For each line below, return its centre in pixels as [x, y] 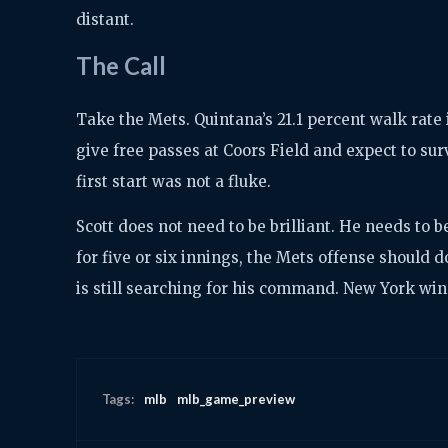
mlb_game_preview [236, 398]
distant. [105, 19]
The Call [121, 65]
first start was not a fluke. [173, 181]
